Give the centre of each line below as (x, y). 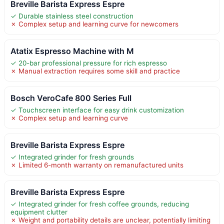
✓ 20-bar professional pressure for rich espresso (89, 63)
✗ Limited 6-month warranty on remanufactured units (97, 165)
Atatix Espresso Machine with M (72, 51)
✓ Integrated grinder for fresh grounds (72, 157)
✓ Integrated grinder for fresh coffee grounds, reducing (100, 204)
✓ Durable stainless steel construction (72, 16)
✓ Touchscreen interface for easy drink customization (97, 110)
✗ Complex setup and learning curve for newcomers (94, 24)
